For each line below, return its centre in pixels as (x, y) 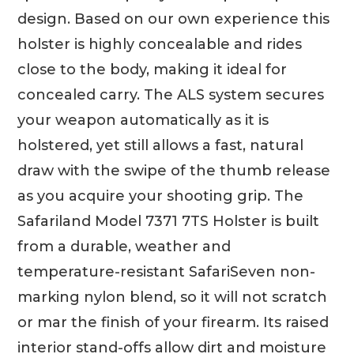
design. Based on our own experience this (174, 19)
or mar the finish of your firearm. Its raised (173, 322)
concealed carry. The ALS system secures (171, 94)
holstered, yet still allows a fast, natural (161, 145)
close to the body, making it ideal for (153, 69)
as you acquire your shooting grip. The (161, 196)
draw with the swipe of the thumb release (174, 170)
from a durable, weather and (124, 246)
